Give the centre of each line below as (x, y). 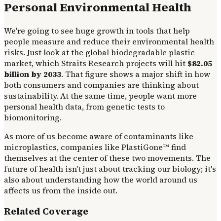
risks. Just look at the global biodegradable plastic (99, 53)
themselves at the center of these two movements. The (107, 158)
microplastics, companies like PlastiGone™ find (95, 147)
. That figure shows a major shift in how (136, 74)
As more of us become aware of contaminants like (99, 136)
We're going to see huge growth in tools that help (97, 31)
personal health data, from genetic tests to (84, 107)
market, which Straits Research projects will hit (96, 63)
